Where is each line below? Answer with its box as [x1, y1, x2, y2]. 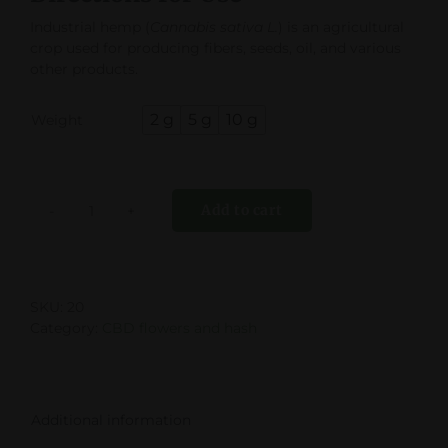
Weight [31, 110, 83, 129]
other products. [30, 59, 138, 78]
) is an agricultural [278, 17, 404, 36]
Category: [30, 318, 102, 337]
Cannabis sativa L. [150, 17, 278, 36]
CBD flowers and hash [102, 318, 257, 337]
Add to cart [201, 201, 283, 220]
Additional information [31, 410, 191, 429]
